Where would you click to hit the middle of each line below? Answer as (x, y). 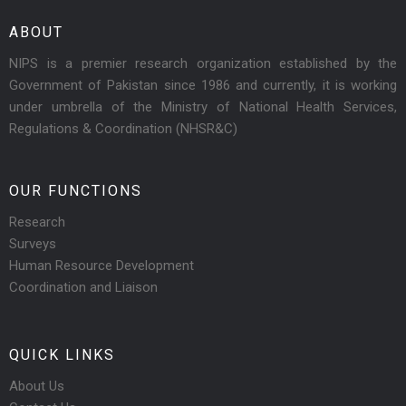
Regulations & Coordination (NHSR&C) (123, 129)
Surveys (33, 244)
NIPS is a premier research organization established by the (203, 64)
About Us (37, 387)
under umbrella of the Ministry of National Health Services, (203, 107)
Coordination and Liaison (83, 288)
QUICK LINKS (62, 355)
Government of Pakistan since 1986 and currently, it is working (203, 86)
